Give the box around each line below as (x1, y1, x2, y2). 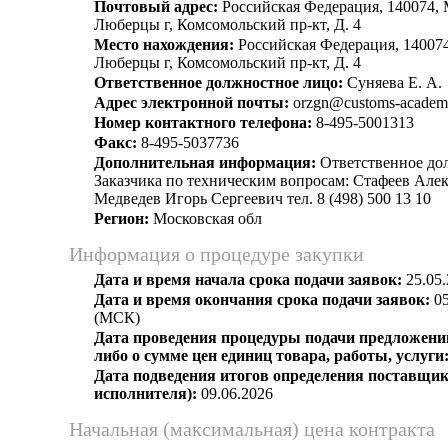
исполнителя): (94, 385, 197, 402)
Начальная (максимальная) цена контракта (69, 418, 435, 440)
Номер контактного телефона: (94, 114, 312, 131)
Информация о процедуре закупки (69, 243, 364, 265)
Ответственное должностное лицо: (94, 74, 343, 91)
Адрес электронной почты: (94, 94, 289, 111)
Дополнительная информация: (94, 154, 316, 171)
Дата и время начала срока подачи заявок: (94, 271, 402, 288)
